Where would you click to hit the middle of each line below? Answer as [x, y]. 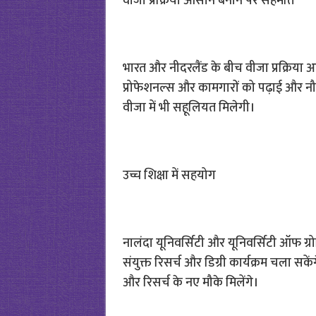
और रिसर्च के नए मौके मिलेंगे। [190, 283]
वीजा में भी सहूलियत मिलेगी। [188, 108]
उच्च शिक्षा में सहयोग [169, 176]
